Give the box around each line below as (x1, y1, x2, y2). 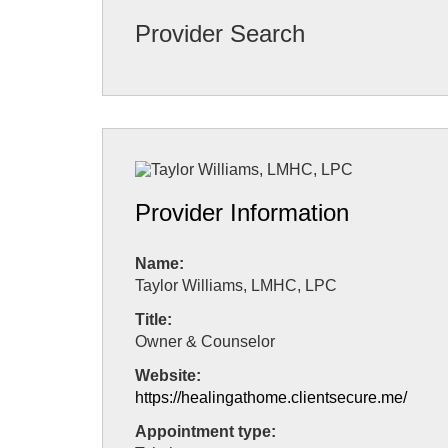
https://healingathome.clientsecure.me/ (135, 389, 407, 406)
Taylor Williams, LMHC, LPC (135, 277, 337, 294)
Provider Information (135, 199, 349, 227)
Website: (135, 367, 201, 384)
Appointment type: (135, 423, 276, 440)
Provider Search (135, 20, 305, 48)
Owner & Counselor (135, 333, 275, 350)
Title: (135, 311, 172, 328)
